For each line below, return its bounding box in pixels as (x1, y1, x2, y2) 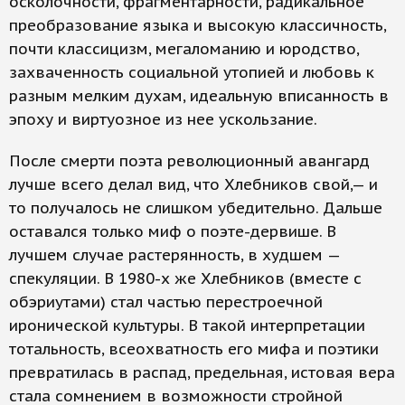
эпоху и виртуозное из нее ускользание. (9, 109, 317, 130)
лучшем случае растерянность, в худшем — (9, 245, 340, 266)
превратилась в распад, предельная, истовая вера (9, 363, 395, 383)
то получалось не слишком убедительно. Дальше (9, 198, 382, 219)
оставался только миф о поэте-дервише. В (9, 221, 336, 242)
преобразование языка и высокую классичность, (9, 15, 386, 36)
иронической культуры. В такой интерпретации (9, 316, 365, 336)
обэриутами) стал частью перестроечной (9, 292, 323, 313)
